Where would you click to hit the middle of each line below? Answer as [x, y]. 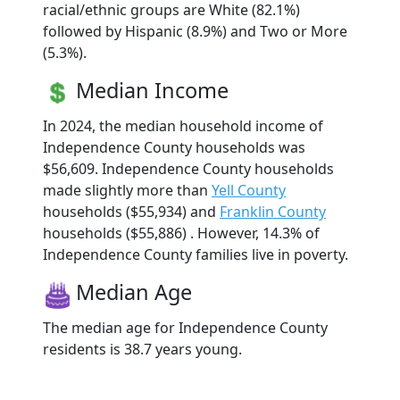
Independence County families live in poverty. [196, 255]
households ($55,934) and [131, 212]
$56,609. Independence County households [188, 169]
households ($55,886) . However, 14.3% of [181, 233]
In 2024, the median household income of [183, 126]
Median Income [152, 91]
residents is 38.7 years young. [142, 350]
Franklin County [273, 212]
